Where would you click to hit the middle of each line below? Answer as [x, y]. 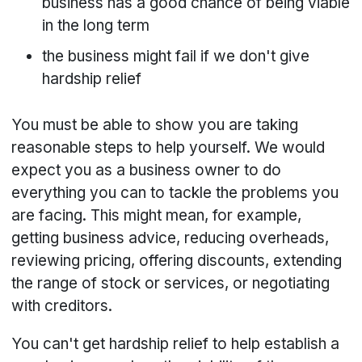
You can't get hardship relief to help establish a [176, 344]
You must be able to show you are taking [155, 125]
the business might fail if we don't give [176, 57]
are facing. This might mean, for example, [157, 216]
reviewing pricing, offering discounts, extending [177, 261]
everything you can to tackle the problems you [175, 193]
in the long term [96, 26]
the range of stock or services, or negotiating [171, 284]
